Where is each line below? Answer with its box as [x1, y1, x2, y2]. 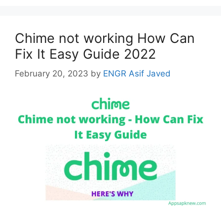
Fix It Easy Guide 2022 [15, 45, 156, 62]
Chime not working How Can [15, 30, 195, 46]
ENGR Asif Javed [103, 69, 171, 79]
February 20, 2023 [15, 69, 88, 79]
